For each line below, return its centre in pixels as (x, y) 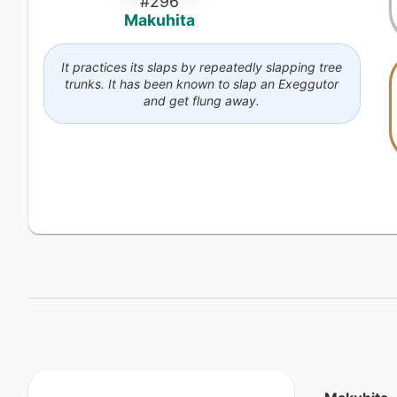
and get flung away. (202, 100)
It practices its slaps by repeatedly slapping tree (202, 66)
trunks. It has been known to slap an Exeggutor (202, 83)
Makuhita (160, 19)
